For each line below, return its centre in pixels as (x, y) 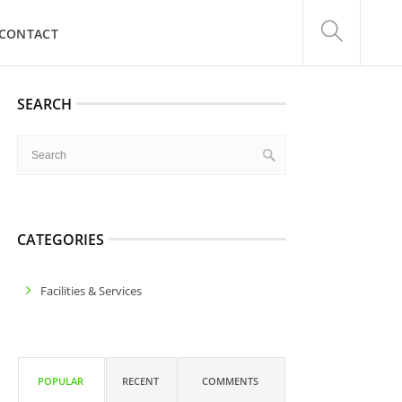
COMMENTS (231, 381)
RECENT (140, 381)
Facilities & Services (91, 291)
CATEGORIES (60, 240)
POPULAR (60, 381)
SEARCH (44, 104)
